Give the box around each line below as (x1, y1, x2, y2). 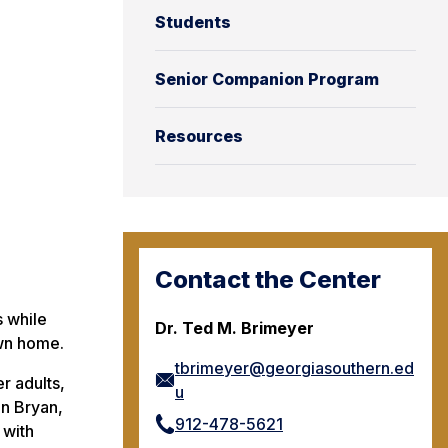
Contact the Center (155, 265, 381, 294)
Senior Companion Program (155, 69, 379, 89)
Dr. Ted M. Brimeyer (155, 317, 314, 338)
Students (155, 12, 231, 32)
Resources (155, 126, 243, 146)
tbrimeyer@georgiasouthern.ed (175, 357, 414, 378)
